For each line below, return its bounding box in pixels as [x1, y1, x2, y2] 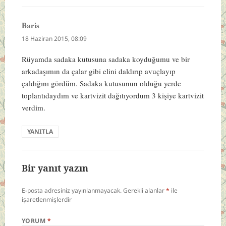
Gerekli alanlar [123, 186, 166, 195]
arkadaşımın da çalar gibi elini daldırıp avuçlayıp [21, 66, 176, 76]
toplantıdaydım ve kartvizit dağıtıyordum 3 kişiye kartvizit [21, 90, 204, 100]
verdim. [21, 102, 45, 112]
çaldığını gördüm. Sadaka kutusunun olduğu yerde [21, 78, 181, 88]
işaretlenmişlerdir [21, 195, 72, 204]
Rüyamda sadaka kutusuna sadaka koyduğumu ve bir [21, 53, 190, 64]
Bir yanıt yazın [21, 161, 88, 174]
